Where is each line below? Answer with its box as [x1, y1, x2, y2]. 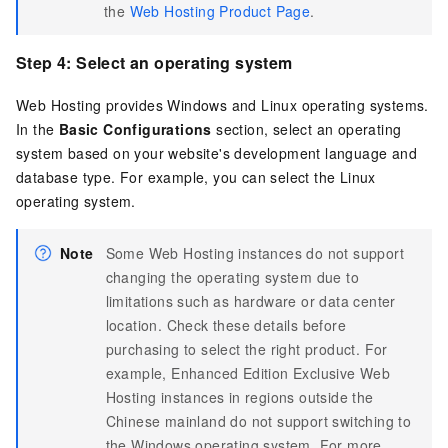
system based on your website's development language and [16, 143, 417, 164]
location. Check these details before [105, 315, 347, 336]
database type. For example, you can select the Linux [16, 167, 376, 188]
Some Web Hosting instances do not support [105, 243, 405, 264]
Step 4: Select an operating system [16, 51, 293, 75]
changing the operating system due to [105, 267, 360, 288]
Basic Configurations [58, 119, 212, 140]
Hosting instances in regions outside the [105, 387, 374, 408]
